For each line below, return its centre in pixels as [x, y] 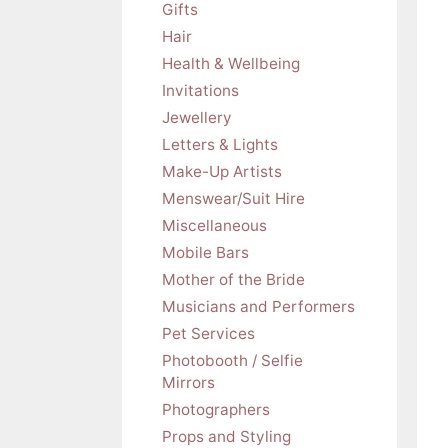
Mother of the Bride [233, 279]
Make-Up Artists [222, 171]
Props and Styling [226, 436]
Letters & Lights [220, 144]
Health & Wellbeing [231, 63]
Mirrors [188, 382]
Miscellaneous [214, 225]
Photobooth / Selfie [232, 360]
